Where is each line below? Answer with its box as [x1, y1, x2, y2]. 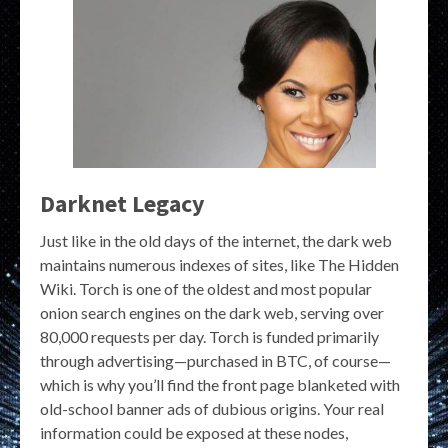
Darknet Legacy [40, 187, 205, 219]
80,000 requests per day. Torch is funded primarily [40, 326, 379, 346]
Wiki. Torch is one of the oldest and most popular [40, 278, 372, 298]
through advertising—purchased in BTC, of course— [40, 350, 391, 370]
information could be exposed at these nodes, [40, 422, 348, 442]
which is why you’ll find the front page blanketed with [40, 374, 400, 394]
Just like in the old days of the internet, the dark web [40, 230, 392, 250]
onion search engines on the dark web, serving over [40, 302, 384, 322]
